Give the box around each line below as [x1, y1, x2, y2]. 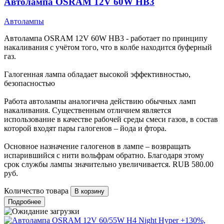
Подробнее [8, 198, 41, 206]
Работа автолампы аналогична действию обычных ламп [4, 97, 196, 106]
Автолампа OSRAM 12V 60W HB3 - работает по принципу [4, 34, 207, 43]
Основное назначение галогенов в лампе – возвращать [4, 142, 190, 151]
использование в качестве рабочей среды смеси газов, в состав [4, 115, 218, 124]
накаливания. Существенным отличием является [4, 106, 171, 115]
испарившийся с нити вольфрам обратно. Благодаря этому [4, 151, 204, 160]
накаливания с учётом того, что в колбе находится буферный [4, 43, 212, 52]
